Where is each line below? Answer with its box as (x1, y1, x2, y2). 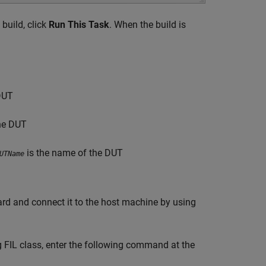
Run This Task (49, 19, 109, 31)
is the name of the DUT (24, 147, 123, 159)
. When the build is (109, 19, 186, 31)
